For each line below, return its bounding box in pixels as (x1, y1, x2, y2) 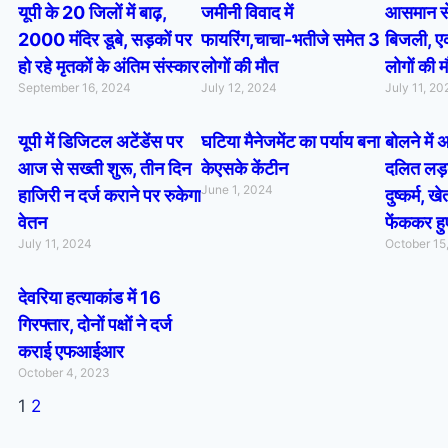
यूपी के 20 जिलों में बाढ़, (18, 2, 166, 23)
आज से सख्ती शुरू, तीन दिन (18, 158, 191, 179)
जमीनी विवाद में (201, 2, 294, 23)
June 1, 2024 (201, 182, 274, 197)
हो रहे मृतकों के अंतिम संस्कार (18, 56, 199, 77)
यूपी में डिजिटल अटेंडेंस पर (18, 131, 183, 152)
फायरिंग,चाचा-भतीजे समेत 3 (201, 29, 381, 50)
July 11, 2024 (18, 236, 92, 251)
